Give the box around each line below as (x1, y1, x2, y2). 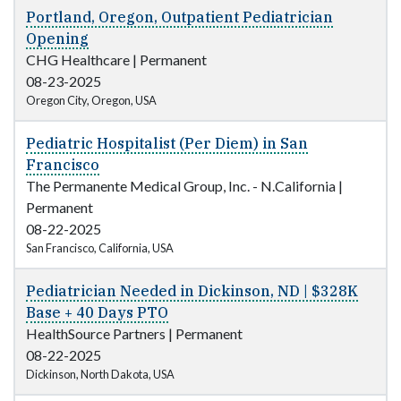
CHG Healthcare (26, 51, 130, 69)
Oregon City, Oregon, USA (26, 93, 157, 108)
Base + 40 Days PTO (26, 303, 168, 322)
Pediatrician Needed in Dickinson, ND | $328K (26, 282, 358, 301)
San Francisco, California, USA (26, 241, 174, 256)
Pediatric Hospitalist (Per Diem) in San (26, 134, 308, 153)
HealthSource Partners (26, 325, 166, 343)
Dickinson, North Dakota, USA (26, 367, 175, 382)
